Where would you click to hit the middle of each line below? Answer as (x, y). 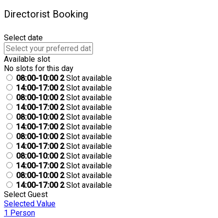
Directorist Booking (46, 14)
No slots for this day (39, 68)
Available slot (27, 59)
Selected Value (30, 204)
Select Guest (26, 194)
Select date (23, 38)
